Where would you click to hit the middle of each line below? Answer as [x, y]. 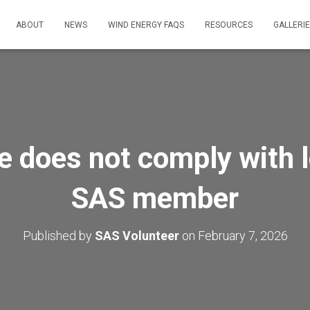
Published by [58, 236]
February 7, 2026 [243, 236]
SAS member [155, 198]
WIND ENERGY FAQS [146, 25]
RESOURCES [229, 25]
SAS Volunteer [137, 236]
